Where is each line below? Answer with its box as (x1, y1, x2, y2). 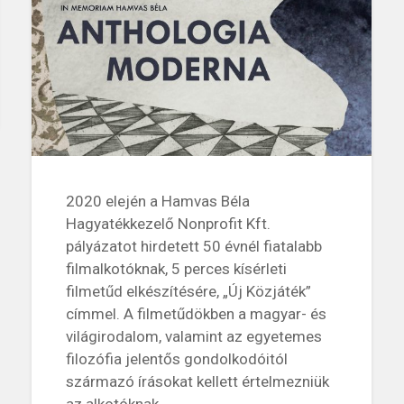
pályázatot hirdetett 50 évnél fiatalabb (65, 236, 322, 255)
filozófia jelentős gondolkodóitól (65, 349, 288, 368)
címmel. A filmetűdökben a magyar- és (65, 304, 326, 323)
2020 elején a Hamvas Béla (65, 191, 250, 210)
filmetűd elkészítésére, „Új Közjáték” (65, 281, 311, 300)
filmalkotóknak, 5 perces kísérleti (65, 259, 287, 278)
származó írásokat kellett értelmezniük (65, 372, 329, 390)
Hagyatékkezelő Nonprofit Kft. (65, 214, 271, 233)
